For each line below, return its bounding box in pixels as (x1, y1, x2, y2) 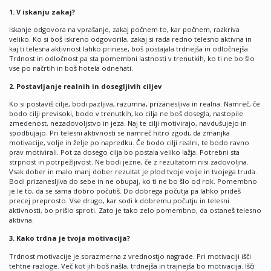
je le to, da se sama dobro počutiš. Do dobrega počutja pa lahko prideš (9, 186, 241, 196)
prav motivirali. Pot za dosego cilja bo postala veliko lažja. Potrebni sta (9, 148, 240, 157)
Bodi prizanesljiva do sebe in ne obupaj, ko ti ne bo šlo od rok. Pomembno (9, 177, 257, 186)
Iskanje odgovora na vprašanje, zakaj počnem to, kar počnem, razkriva (9, 25, 240, 34)
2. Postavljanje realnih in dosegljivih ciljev (9, 81, 162, 91)
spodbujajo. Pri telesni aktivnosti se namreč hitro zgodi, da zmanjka (9, 128, 230, 138)
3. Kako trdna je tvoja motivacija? (9, 233, 130, 243)
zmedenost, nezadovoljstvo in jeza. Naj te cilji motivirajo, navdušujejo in (9, 119, 247, 128)
